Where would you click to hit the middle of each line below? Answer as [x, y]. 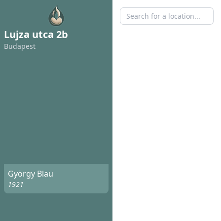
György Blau [31, 174]
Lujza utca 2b [36, 34]
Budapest [20, 46]
